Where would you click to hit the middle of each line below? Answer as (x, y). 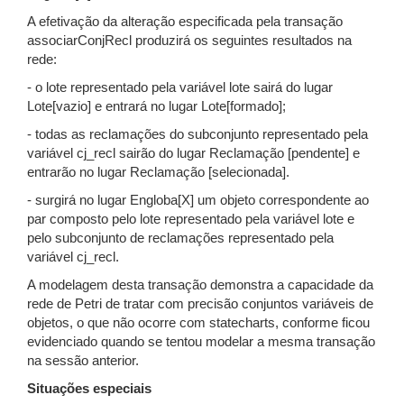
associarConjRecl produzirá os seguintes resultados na (189, 41)
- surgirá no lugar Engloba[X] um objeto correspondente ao (198, 200)
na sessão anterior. (83, 361)
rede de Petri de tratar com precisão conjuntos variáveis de (200, 304)
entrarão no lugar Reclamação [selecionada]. (158, 172)
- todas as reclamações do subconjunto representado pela (197, 134)
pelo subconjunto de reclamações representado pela (180, 238)
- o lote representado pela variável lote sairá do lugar (180, 87)
